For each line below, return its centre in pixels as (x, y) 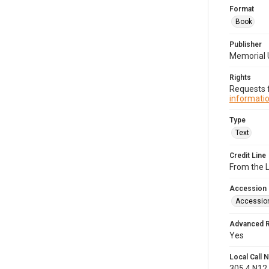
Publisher (246, 44)
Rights (240, 77)
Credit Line (248, 156)
